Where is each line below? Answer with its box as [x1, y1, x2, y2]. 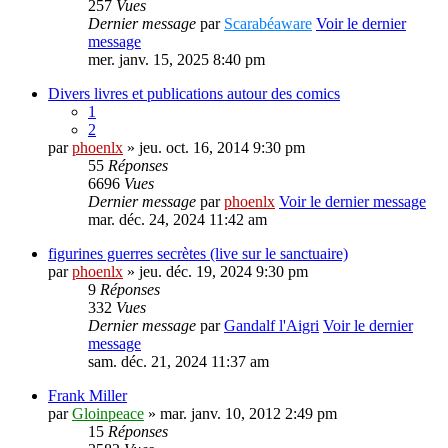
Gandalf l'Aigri [224, 317, 319, 335]
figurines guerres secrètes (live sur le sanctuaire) [48, 245, 348, 263]
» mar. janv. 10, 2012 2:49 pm [144, 405, 337, 423]
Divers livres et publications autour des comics [48, 85, 340, 103]
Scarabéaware [224, 15, 312, 33]
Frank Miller [48, 387, 127, 405]
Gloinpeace [72, 405, 144, 423]
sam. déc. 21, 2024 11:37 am [88, 353, 269, 371]
